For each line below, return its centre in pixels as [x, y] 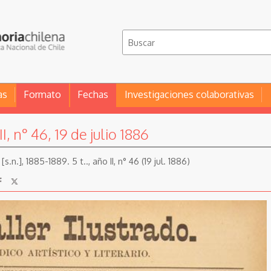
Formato [42, 94]
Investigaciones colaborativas [189, 94]
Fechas [93, 94]
